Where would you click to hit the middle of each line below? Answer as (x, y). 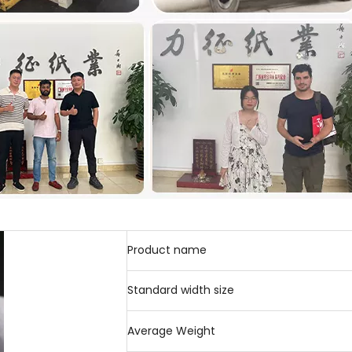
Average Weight (171, 331)
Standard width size (181, 290)
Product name (167, 250)
